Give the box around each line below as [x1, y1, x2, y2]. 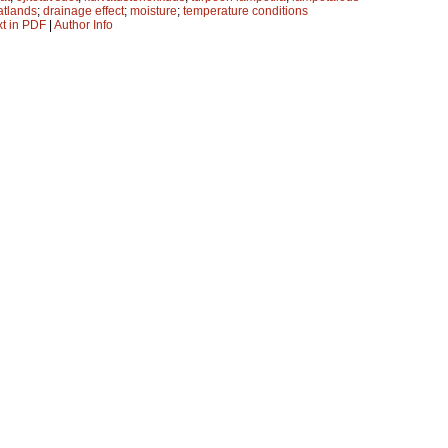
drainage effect [43, 3, 124, 18]
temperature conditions [183, 3, 308, 18]
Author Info [54, 17, 113, 32]
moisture [130, 3, 177, 18]
